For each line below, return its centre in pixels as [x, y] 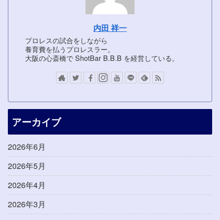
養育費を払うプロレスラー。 [70, 49]
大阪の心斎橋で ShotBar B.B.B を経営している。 [102, 57]
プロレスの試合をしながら [67, 40]
